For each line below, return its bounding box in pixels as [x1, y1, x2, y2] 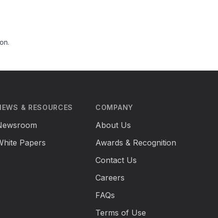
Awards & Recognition [95, 138, 176, 148]
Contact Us [95, 155, 137, 165]
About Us [95, 120, 131, 130]
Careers [95, 173, 125, 183]
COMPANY [95, 103, 133, 112]
